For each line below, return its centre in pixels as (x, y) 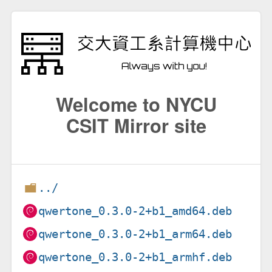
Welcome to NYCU (136, 104)
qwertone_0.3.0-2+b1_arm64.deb (135, 234)
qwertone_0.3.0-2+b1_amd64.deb (135, 211)
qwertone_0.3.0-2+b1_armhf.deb (135, 257)
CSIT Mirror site (136, 125)
